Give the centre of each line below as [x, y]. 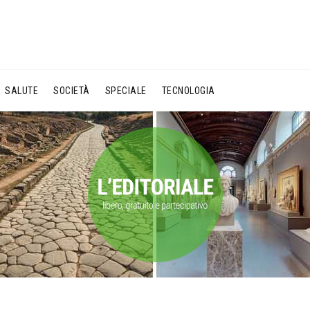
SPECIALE [126, 91]
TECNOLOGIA [188, 91]
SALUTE [21, 91]
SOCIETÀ [72, 91]
